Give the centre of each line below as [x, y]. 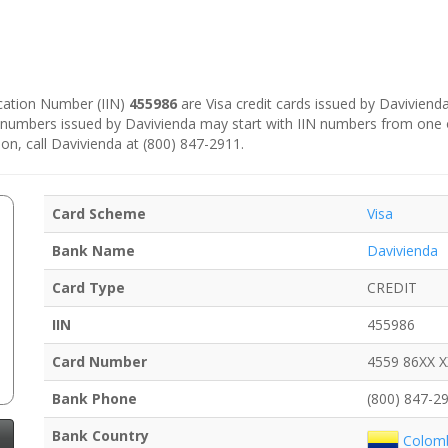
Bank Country [100, 436]
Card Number [99, 362]
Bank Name [93, 251]
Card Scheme [99, 214]
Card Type [88, 288]
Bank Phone [94, 399]
